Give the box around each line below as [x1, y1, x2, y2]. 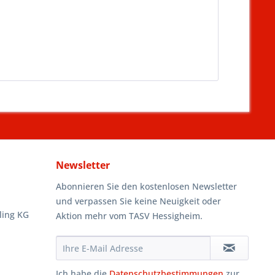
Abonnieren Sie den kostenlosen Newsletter [56, 180, 237, 192]
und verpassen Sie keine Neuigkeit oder [56, 195, 221, 207]
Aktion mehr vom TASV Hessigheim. [56, 210, 203, 222]
